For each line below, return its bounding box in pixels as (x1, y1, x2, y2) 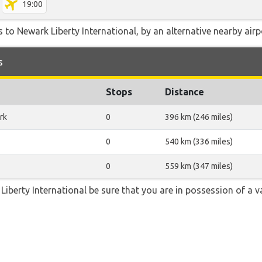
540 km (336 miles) (165, 137, 233, 146)
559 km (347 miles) (165, 161, 233, 171)
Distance (165, 87, 204, 97)
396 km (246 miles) (165, 112, 233, 122)
